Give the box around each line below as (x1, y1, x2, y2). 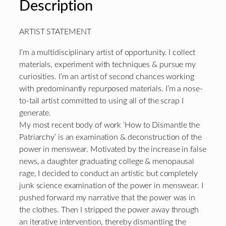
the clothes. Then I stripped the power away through (19, 205, 199, 214)
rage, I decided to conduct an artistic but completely (19, 169, 198, 178)
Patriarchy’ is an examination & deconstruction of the (19, 133, 202, 141)
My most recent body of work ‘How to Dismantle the (19, 121, 200, 129)
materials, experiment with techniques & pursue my (19, 60, 196, 69)
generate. (19, 108, 51, 117)
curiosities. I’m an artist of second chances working (19, 72, 194, 81)
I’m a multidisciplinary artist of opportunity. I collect (19, 48, 196, 56)
